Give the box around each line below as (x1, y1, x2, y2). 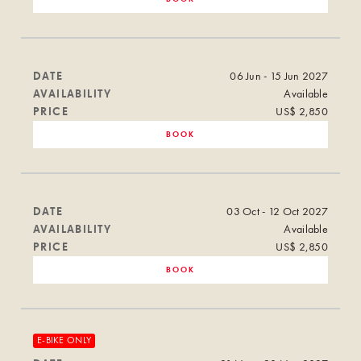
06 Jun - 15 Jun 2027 (230, 70, 328, 82)
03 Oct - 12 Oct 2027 (226, 205, 328, 218)
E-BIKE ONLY (37, 335, 92, 346)
